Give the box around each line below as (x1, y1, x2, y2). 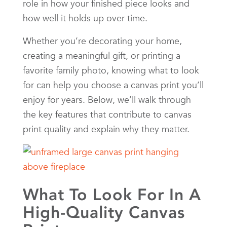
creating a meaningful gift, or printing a (23, 49, 180, 61)
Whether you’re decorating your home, (23, 34, 182, 47)
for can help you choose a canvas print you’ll (23, 79, 204, 91)
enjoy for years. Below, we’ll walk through (23, 93, 191, 105)
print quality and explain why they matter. (23, 123, 190, 135)
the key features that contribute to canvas (23, 108, 192, 120)
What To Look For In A (23, 184, 201, 204)
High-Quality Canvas (23, 202, 185, 222)
